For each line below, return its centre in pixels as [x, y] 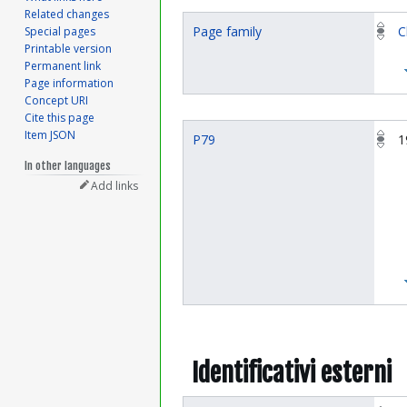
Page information [69, 84]
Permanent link [63, 66]
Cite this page [60, 118]
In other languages [68, 166]
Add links [115, 186]
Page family [227, 32]
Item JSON [50, 135]
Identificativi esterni [292, 372]
